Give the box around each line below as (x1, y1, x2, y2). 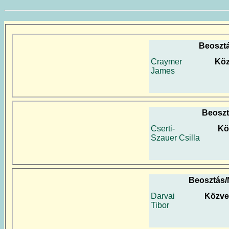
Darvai (151, 192, 175, 201)
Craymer (151, 57, 182, 66)
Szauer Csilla (151, 133, 200, 143)
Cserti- (151, 124, 175, 133)
